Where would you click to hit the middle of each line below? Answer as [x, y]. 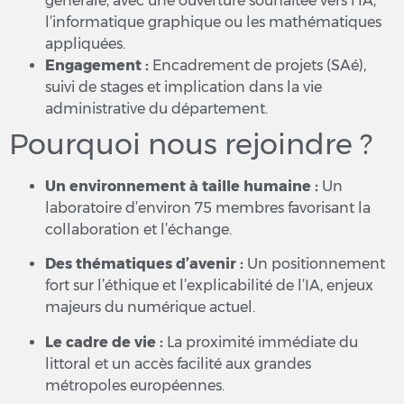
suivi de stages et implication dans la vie [184, 87]
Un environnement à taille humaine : [182, 186]
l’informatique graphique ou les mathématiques [213, 22]
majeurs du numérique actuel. [150, 308]
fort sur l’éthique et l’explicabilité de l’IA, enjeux [209, 286]
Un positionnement [314, 264]
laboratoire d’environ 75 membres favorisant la [208, 207]
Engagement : [97, 65]
